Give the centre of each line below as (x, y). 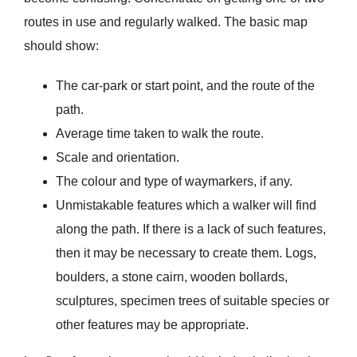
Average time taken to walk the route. (159, 134)
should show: (61, 46)
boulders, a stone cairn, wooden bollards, (171, 277)
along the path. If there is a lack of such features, (190, 229)
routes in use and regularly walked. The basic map (165, 22)
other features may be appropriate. (152, 325)
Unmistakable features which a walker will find (186, 206)
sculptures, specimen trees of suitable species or (192, 301)
